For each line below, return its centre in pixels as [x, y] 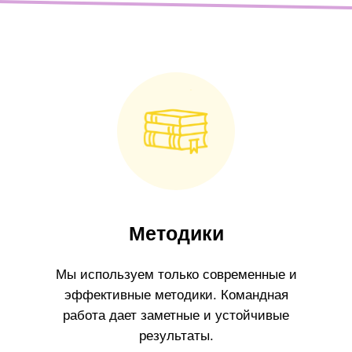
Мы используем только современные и [176, 274]
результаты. [176, 335]
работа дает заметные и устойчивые [176, 315]
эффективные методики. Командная [176, 295]
